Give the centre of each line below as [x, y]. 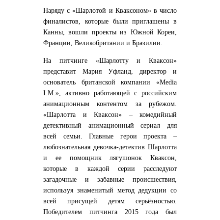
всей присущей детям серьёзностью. [110, 201]
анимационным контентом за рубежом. [110, 104]
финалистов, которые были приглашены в [110, 21]
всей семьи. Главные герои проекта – [110, 136]
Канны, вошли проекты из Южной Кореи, [110, 32]
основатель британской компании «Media [110, 82]
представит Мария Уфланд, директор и [110, 71]
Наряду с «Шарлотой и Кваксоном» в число [110, 10]
